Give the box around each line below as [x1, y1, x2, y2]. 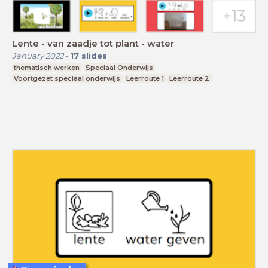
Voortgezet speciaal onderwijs [14, 74, 121, 83]
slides [81, 51, 107, 61]
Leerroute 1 [126, 74, 164, 83]
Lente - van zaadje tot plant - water [12, 38, 174, 50]
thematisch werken [14, 63, 80, 72]
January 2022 [12, 51, 63, 61]
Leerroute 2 [169, 74, 210, 83]
